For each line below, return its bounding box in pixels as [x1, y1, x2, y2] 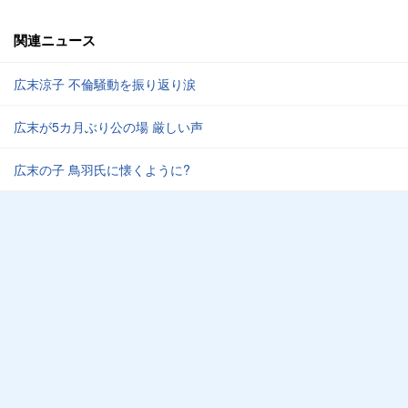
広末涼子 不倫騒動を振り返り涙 [14, 75, 196, 93]
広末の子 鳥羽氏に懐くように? [14, 160, 190, 178]
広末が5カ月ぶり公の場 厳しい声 [14, 117, 203, 136]
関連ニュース [14, 30, 96, 50]
